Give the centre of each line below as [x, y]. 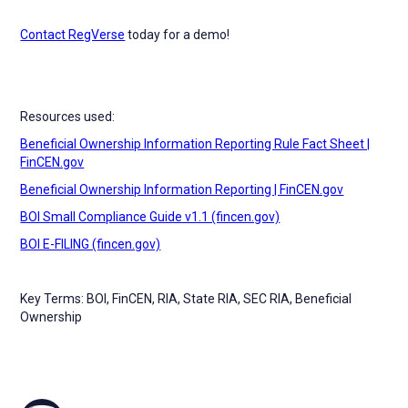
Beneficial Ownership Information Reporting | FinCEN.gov [182, 189]
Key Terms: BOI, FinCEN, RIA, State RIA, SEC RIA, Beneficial [186, 298]
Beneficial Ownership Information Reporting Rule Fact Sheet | [195, 143]
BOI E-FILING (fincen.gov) [91, 244]
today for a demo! [178, 34]
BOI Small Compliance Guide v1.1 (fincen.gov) [150, 216]
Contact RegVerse [73, 34]
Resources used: [68, 116]
